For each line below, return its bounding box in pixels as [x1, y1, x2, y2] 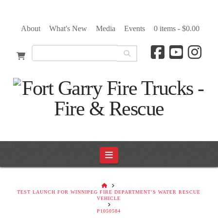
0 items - [153, 24, 182, 33]
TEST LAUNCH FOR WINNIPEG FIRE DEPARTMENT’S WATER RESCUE [17, 189, 201, 195]
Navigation [112, 150, 151, 160]
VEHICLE [97, 196, 121, 201]
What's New [49, 24, 87, 33]
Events [124, 24, 145, 33]
